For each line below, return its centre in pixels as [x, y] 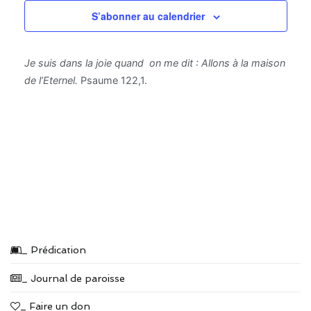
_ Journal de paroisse [73, 278]
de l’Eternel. [51, 80]
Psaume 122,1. [112, 80]
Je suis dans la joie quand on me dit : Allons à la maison [154, 62]
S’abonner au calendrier [148, 16]
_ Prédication [54, 250]
